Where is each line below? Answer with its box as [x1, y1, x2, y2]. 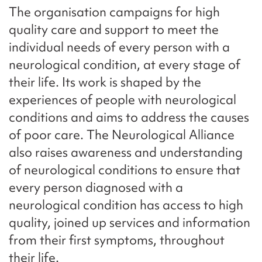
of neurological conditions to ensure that [9, 161, 240, 178]
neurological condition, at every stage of [9, 56, 240, 73]
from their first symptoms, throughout [9, 231, 225, 249]
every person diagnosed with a [9, 178, 183, 196]
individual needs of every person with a [9, 38, 230, 56]
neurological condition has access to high [9, 196, 243, 213]
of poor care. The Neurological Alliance [9, 126, 235, 143]
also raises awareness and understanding [9, 143, 243, 161]
